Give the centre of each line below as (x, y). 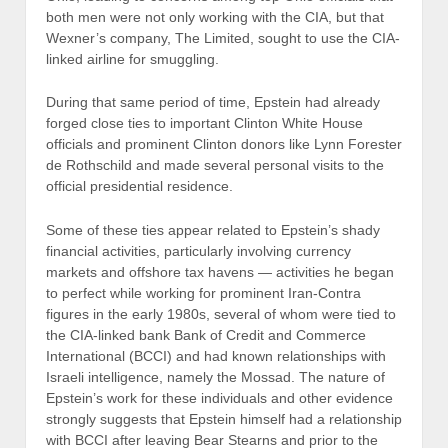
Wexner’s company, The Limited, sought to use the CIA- (223, 38)
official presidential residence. (139, 186)
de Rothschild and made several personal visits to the (215, 165)
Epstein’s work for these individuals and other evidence (219, 397)
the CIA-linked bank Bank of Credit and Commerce (206, 334)
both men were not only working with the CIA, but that (215, 17)
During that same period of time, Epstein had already (213, 102)
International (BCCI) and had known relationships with (216, 355)
